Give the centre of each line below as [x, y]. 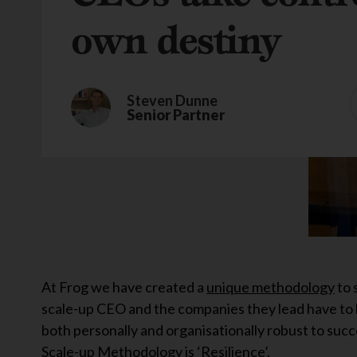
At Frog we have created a [124, 287]
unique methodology [271, 287]
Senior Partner [176, 115]
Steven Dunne [172, 100]
